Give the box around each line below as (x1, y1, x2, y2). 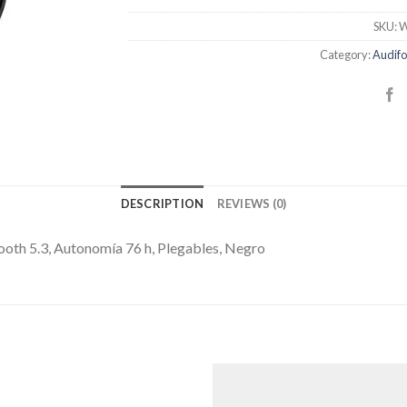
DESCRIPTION (120, 195, 204, 211)
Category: (319, 46, 372, 62)
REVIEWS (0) (216, 195, 287, 211)
